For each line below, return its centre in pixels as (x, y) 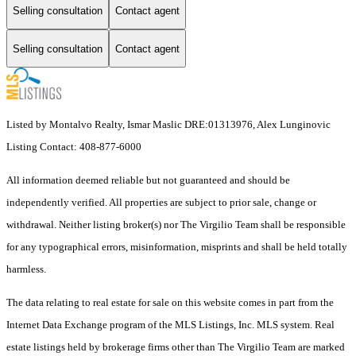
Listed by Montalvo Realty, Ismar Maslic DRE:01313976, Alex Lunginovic (168, 125)
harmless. (26, 269)
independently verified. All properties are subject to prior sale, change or (161, 203)
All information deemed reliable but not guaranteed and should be (148, 180)
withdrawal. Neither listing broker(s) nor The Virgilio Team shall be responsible (176, 225)
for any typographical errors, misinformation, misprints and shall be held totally (177, 247)
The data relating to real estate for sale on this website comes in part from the (170, 303)
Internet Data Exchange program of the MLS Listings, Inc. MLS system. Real (170, 325)
